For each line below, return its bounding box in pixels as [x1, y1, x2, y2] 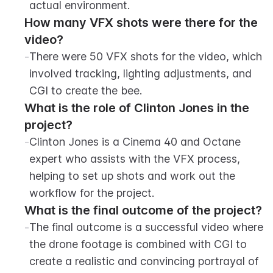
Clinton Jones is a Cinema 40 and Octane [29, 135, 241, 148]
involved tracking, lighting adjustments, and [29, 67, 252, 80]
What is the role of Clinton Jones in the [24, 101, 249, 115]
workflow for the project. [29, 186, 154, 199]
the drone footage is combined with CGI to [29, 238, 247, 250]
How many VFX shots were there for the [24, 15, 258, 30]
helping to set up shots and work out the [29, 169, 235, 182]
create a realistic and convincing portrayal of [29, 255, 258, 268]
